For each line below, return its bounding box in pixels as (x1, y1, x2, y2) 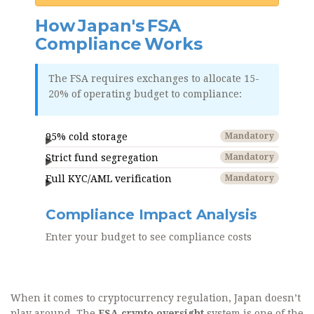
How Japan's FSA (35, 15, 181, 36)
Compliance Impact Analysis (46, 206, 257, 224)
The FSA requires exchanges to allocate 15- (48, 73, 259, 85)
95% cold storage (46, 131, 128, 143)
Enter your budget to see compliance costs (46, 231, 252, 243)
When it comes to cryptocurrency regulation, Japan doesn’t (11, 292, 301, 304)
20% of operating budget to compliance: (48, 88, 242, 100)
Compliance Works (35, 34, 203, 55)
